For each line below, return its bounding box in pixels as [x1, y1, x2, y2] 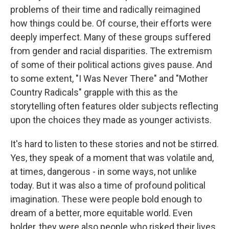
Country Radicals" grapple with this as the [10, 87, 178, 98]
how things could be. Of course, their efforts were [10, 18, 212, 29]
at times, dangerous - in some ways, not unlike [10, 166, 197, 177]
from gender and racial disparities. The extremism [10, 45, 212, 56]
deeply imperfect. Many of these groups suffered [10, 32, 211, 42]
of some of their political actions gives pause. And [10, 59, 212, 70]
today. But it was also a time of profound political [10, 180, 205, 191]
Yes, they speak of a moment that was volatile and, [10, 152, 214, 163]
